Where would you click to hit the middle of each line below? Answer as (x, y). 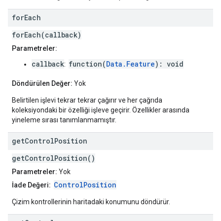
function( (87, 64)
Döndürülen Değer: (42, 84)
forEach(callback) (47, 35)
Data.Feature (130, 64)
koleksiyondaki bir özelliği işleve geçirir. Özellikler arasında (101, 110)
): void (169, 64)
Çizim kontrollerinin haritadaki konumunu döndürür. (91, 202)
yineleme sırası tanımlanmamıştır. (64, 120)
